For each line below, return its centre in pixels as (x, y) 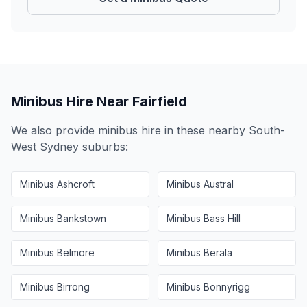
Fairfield (160, 101)
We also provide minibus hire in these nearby (130, 130)
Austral (219, 184)
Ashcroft (76, 184)
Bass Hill (222, 218)
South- (267, 130)
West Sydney (45, 147)
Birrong (73, 287)
